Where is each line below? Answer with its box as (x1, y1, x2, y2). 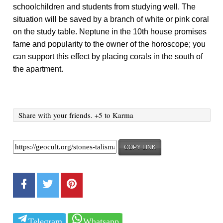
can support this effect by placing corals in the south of (13, 52, 203, 61)
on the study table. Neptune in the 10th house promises (13, 27, 207, 36)
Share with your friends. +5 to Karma (18, 110, 134, 120)
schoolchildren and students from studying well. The (13, 2, 196, 11)
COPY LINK (124, 143, 156, 151)
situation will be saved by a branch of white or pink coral (13, 14, 210, 23)
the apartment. (13, 64, 64, 73)
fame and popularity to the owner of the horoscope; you (13, 39, 206, 48)
